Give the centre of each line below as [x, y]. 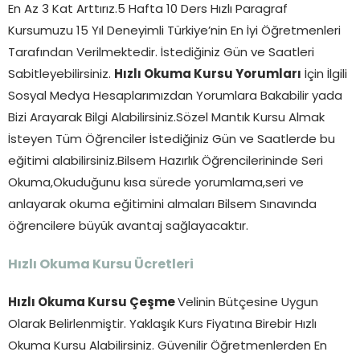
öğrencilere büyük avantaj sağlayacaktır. [128, 227]
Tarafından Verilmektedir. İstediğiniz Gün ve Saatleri [161, 53]
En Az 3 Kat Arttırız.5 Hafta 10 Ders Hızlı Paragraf [148, 10]
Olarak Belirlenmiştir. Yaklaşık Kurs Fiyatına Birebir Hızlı [162, 325]
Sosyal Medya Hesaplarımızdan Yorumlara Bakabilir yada [175, 96]
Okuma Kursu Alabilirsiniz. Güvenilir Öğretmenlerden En [168, 346]
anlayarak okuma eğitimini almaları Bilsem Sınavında [162, 205]
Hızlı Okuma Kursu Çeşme [93, 303]
